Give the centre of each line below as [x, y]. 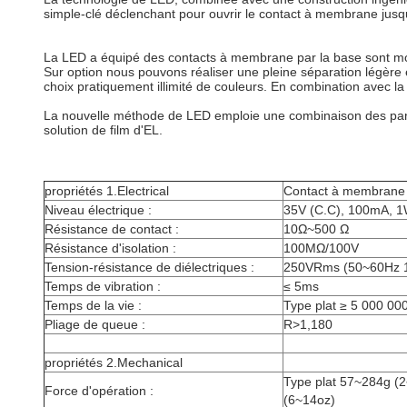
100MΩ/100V [321, 248]
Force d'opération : [99, 391]
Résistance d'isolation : [110, 248]
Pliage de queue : [95, 324]
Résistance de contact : [112, 229]
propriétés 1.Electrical [107, 191]
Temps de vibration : [103, 286]
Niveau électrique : [98, 210]
